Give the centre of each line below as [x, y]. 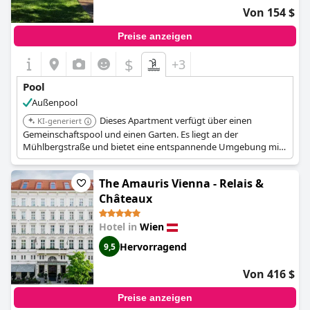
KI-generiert [60, 121]
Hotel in [119, 227]
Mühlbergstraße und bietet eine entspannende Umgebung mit [153, 147]
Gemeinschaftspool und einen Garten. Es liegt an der [130, 134]
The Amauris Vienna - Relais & [181, 183]
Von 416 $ [269, 274]
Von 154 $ [269, 12]
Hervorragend [153, 246]
